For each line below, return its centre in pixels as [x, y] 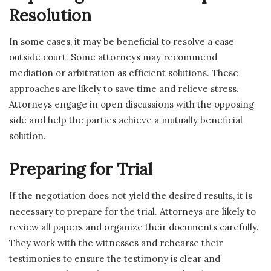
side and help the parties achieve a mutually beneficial [126, 120]
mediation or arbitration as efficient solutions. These [124, 73]
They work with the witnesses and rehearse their [116, 243]
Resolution [50, 15]
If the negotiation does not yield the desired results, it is [131, 195]
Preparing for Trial [81, 168]
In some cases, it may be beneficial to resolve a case [122, 42]
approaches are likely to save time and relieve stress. [124, 89]
